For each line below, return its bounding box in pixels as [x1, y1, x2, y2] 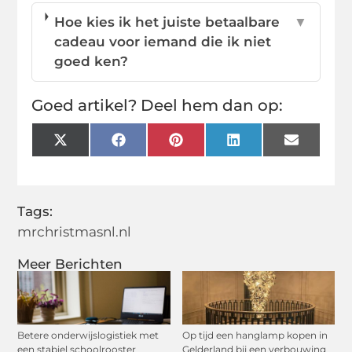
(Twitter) [66, 151, 125, 167]
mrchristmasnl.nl [17, 223, 132, 240]
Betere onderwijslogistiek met [17, 328, 159, 341]
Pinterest [181, 137, 246, 154]
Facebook [124, 137, 193, 154]
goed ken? [54, 53, 129, 69]
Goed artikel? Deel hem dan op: [31, 95, 284, 115]
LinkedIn [239, 137, 301, 154]
